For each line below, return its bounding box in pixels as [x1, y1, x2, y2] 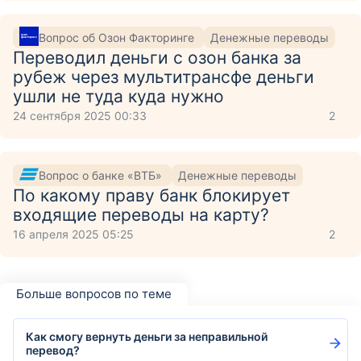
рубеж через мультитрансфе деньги [13, 67, 314, 87]
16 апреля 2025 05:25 [13, 227, 134, 241]
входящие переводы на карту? [13, 205, 269, 225]
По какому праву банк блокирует [13, 185, 290, 205]
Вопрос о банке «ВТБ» [39, 168, 165, 182]
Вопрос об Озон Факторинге [39, 30, 197, 44]
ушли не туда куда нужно [13, 86, 224, 106]
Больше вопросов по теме [16, 286, 172, 301]
